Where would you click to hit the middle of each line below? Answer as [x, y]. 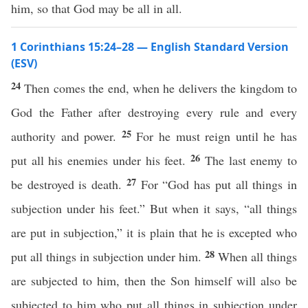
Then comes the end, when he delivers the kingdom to [161, 88]
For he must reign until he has [217, 136]
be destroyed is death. [69, 184]
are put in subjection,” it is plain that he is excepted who [154, 232]
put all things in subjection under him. [108, 256]
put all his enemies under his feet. [101, 160]
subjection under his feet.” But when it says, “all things [154, 208]
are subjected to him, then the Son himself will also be [154, 280]
